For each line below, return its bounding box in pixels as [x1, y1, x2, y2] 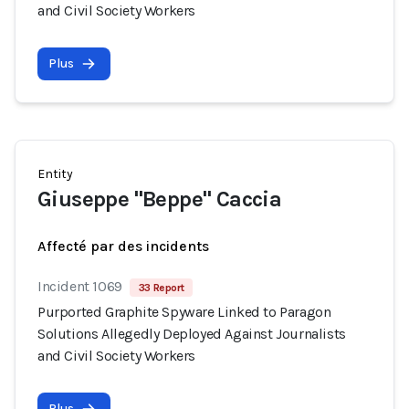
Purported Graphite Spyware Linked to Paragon [37, 303, 331, 320]
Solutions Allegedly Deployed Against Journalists [37, 325, 346, 342]
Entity [37, 166, 73, 182]
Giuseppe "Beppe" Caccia [37, 186, 282, 212]
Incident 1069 [37, 278, 122, 295]
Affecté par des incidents [37, 237, 209, 255]
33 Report [138, 281, 184, 294]
